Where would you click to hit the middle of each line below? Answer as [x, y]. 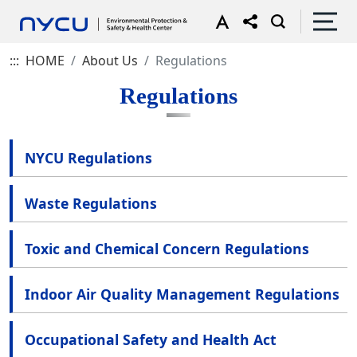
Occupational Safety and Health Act [151, 339]
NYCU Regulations [88, 158]
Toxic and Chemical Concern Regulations [167, 249]
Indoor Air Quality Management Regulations [182, 294]
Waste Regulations [91, 203]
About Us [110, 61]
